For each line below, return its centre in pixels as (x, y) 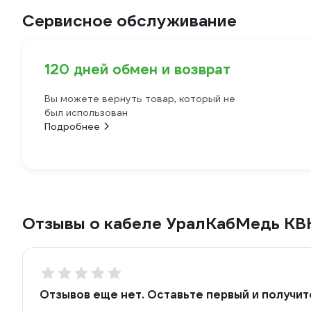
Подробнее (72, 126)
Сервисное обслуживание (129, 21)
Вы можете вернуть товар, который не (140, 99)
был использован (86, 112)
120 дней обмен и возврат (137, 69)
